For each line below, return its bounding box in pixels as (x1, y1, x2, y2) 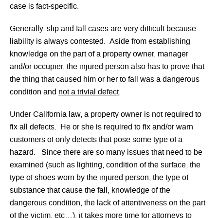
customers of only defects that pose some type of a (10, 135, 182, 145)
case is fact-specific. (10, 1, 79, 12)
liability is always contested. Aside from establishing (10, 36, 190, 47)
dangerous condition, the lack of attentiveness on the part (10, 198, 205, 208)
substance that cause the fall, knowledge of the (10, 185, 170, 196)
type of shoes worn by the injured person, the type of (10, 173, 188, 183)
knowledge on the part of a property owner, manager (10, 49, 188, 59)
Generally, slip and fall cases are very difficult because (10, 24, 196, 34)
